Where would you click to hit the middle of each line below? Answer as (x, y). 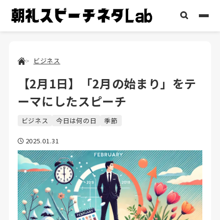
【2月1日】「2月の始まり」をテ (107, 83)
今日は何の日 (76, 120)
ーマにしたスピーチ (72, 101)
